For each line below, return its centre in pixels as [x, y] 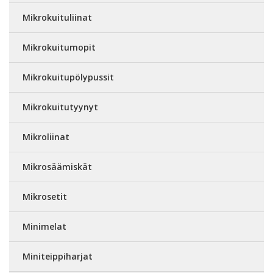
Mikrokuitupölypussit [68, 77]
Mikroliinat [46, 137]
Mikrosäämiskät [57, 167]
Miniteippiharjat [58, 256]
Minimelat [44, 226]
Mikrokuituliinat [57, 17]
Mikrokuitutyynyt [60, 107]
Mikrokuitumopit [59, 47]
